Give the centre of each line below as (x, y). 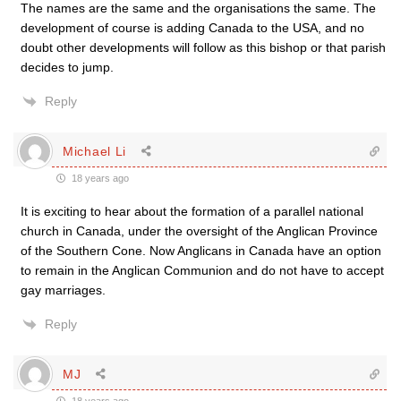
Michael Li (94, 151)
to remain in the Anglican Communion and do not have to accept (202, 270)
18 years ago (99, 178)
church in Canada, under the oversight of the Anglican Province (199, 231)
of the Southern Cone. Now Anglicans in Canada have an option (201, 251)
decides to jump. (67, 67)
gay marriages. (63, 290)
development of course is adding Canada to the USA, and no (192, 28)
